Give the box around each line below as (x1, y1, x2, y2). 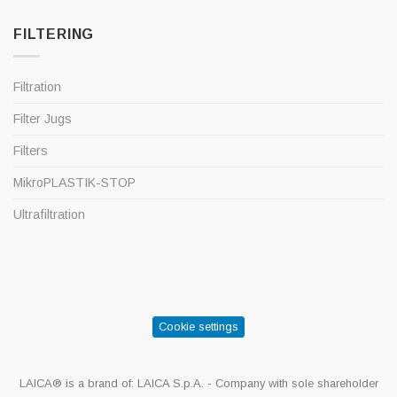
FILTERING (13, 26, 95, 42)
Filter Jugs (13, 111, 72, 126)
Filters (13, 143, 48, 158)
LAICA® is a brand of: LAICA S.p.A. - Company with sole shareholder (19, 376, 378, 390)
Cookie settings (159, 319, 238, 333)
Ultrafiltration (13, 206, 85, 222)
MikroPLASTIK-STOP (13, 175, 136, 190)
